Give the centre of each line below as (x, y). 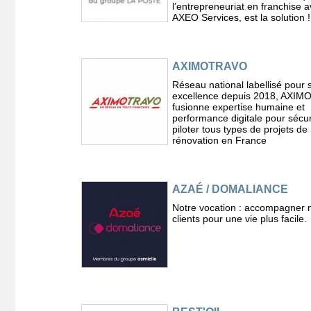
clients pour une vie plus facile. (239, 218)
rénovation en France (219, 140)
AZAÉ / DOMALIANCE (230, 189)
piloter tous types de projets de (239, 129)
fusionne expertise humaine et (238, 107)
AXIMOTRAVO (209, 66)
